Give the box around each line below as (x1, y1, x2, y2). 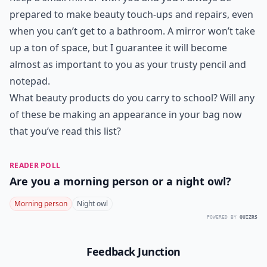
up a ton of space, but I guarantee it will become (10, 41, 227, 54)
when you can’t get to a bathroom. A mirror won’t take (10, 24, 255, 38)
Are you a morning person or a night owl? (10, 174, 231, 188)
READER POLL (10, 160, 61, 170)
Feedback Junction (86, 244, 181, 259)
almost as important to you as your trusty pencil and (10, 58, 246, 71)
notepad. (10, 74, 50, 88)
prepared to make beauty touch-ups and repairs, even (10, 8, 253, 21)
